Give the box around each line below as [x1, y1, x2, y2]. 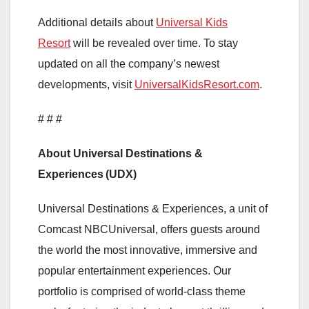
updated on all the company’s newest [38, 57, 219, 70]
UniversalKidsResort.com [134, 78, 259, 90]
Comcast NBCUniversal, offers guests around [38, 223, 260, 235]
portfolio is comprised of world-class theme [38, 285, 246, 297]
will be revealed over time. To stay [70, 37, 238, 49]
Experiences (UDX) [38, 168, 137, 180]
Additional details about [38, 16, 156, 28]
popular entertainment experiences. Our [38, 264, 231, 277]
